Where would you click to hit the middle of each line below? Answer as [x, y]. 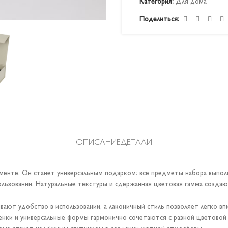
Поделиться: [159, 19]
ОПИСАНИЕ [98, 143]
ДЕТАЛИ [136, 143]
